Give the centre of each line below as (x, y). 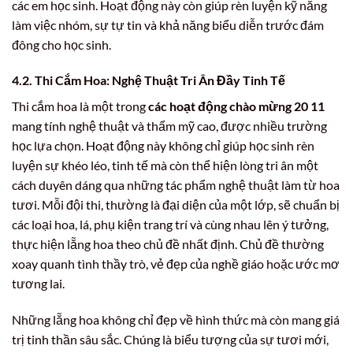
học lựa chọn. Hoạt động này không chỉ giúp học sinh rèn (163, 146)
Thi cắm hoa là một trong (80, 106)
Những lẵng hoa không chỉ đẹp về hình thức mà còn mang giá (176, 320)
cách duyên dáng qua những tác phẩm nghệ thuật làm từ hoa (176, 185)
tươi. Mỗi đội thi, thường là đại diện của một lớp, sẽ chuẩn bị (176, 205)
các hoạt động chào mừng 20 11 (236, 106)
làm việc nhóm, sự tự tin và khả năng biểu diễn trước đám (168, 24)
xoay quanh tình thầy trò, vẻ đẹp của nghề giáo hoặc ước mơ (176, 264)
